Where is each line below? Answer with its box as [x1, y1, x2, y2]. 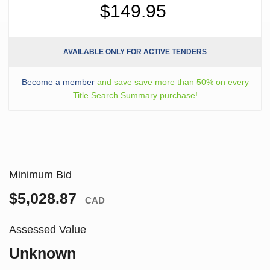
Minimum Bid [9, 169, 72, 181]
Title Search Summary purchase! [72, 90, 198, 101]
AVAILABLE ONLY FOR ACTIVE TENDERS [63, 48, 207, 57]
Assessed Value [9, 224, 86, 236]
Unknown [9, 245, 76, 262]
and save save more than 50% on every [94, 77, 249, 87]
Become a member [21, 77, 95, 87]
